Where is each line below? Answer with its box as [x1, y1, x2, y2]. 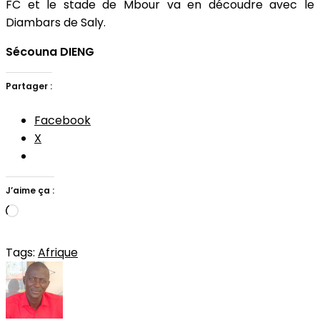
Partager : [6, 79, 52, 92]
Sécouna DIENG [6, 43, 94, 60]
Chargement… [18, 204, 97, 221]
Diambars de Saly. [6, 14, 106, 31]
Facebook [34, 111, 91, 129]
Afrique [38, 244, 78, 261]
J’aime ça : [6, 184, 54, 196]
